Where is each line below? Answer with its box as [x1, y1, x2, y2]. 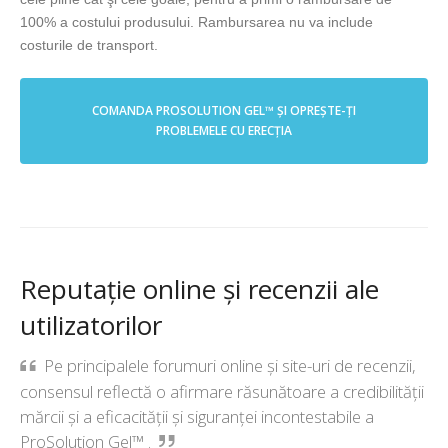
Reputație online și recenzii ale [20, 271, 379, 308]
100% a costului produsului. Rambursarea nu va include [20, 14, 373, 31]
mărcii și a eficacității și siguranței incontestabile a [20, 404, 374, 428]
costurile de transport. [20, 37, 158, 54]
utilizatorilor [20, 307, 162, 344]
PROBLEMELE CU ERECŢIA [156, 122, 292, 140]
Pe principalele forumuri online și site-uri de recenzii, [44, 353, 417, 377]
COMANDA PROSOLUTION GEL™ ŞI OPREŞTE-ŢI [92, 102, 356, 120]
